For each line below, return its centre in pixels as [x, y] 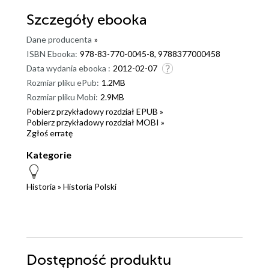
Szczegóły [62, 20]
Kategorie [49, 155]
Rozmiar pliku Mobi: [62, 97]
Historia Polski [90, 187]
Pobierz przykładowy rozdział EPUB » [95, 112]
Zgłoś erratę [50, 133]
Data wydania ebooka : [68, 68]
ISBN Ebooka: [52, 54]
